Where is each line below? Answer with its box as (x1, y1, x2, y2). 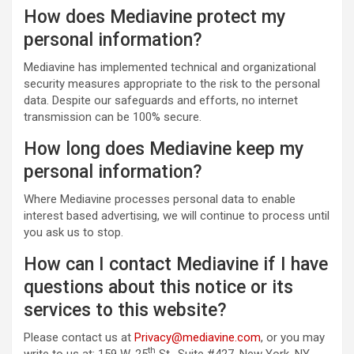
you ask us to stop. (24, 225, 123, 239)
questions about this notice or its (24, 277, 293, 298)
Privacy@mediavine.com (134, 330, 261, 345)
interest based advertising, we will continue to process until (24, 209, 330, 223)
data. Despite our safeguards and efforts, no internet (24, 93, 298, 107)
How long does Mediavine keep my (24, 138, 303, 160)
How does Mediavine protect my (24, 6, 285, 28)
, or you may (261, 330, 325, 345)
